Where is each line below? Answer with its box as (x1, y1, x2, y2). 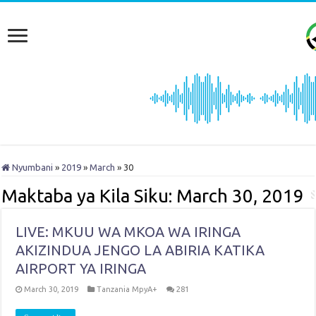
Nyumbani (10, 162, 54, 173)
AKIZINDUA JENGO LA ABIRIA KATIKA (16, 242, 265, 259)
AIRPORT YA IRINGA (16, 260, 147, 277)
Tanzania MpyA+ (97, 285, 158, 294)
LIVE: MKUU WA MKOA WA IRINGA (16, 224, 241, 241)
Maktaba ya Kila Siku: (1, 186, 177, 207)
